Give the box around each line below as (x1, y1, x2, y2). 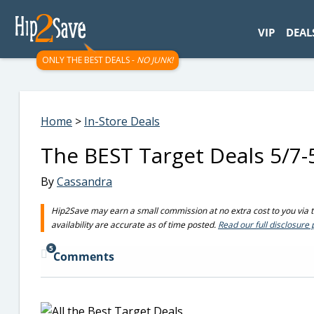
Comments (53, 249, 114, 264)
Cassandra (57, 174, 112, 189)
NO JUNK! (137, 54, 173, 66)
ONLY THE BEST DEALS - (42, 54, 137, 66)
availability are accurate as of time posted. (51, 219, 218, 231)
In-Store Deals (84, 114, 160, 129)
